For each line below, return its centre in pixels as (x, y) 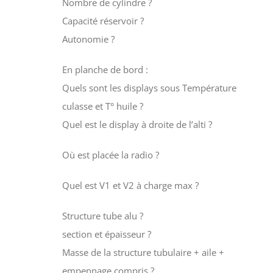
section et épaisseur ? (106, 234)
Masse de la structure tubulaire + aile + (143, 252)
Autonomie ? (88, 39)
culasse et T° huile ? (102, 106)
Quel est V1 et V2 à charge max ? (130, 185)
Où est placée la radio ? (110, 154)
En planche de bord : (105, 69)
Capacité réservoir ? (103, 20)
